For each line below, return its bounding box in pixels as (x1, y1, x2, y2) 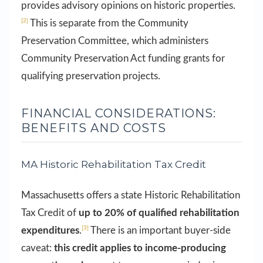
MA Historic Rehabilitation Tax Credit (21, 159, 206, 171)
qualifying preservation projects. (21, 70, 160, 81)
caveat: (21, 243, 54, 254)
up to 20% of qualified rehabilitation (79, 208, 240, 218)
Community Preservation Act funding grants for (21, 53, 225, 63)
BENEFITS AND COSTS (21, 120, 166, 135)
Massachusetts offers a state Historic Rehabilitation (21, 190, 240, 201)
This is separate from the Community (28, 18, 188, 28)
